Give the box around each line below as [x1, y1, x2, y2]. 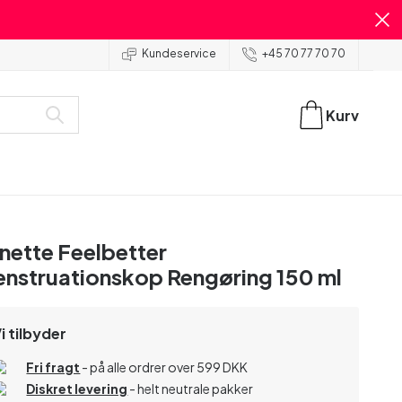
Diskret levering [26, 380, 128, 397]
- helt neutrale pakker [127, 380, 254, 397]
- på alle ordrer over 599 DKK [80, 358, 249, 375]
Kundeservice [142, 47, 216, 61]
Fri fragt [26, 358, 81, 375]
